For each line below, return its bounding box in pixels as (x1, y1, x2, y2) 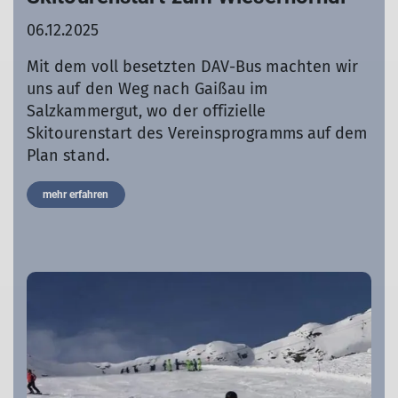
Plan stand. (27, 146, 109, 166)
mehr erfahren (43, 188, 109, 202)
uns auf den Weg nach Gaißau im (27, 79, 268, 99)
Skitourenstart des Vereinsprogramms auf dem (27, 123, 368, 144)
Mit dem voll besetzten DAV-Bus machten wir (27, 57, 359, 77)
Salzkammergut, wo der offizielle (27, 101, 267, 122)
